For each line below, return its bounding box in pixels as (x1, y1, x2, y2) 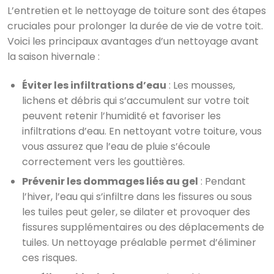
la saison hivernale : (7, 49, 100, 64)
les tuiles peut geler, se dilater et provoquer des (22, 204, 250, 219)
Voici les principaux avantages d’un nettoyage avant (7, 34, 259, 48)
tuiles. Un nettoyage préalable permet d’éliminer (22, 235, 256, 250)
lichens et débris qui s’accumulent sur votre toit (22, 93, 250, 108)
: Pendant (198, 174, 246, 188)
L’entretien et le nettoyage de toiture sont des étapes (7, 3, 266, 18)
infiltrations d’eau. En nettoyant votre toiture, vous (22, 124, 262, 138)
